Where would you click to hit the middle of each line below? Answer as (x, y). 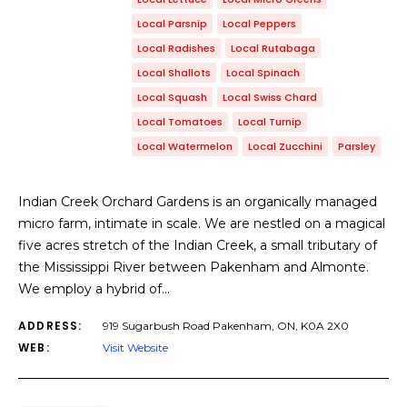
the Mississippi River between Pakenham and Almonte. (194, 267)
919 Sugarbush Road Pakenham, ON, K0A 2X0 (226, 326)
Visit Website (135, 347)
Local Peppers (259, 24)
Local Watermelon (185, 146)
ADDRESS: (50, 326)
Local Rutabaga (273, 48)
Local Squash (172, 97)
